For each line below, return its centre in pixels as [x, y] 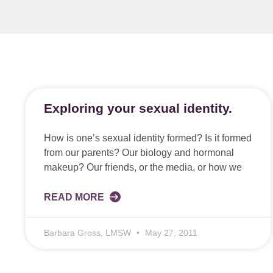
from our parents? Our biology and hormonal [139, 153]
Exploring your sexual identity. [138, 108]
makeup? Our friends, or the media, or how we [143, 167]
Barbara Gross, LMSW [89, 233]
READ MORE [75, 197]
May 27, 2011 [170, 233]
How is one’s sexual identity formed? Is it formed [148, 138]
